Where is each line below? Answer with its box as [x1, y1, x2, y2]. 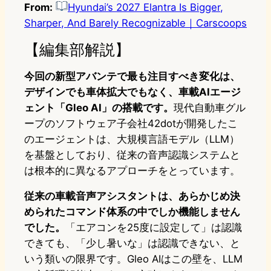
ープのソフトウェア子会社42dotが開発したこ [24, 117, 238, 130]
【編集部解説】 [24, 40, 130, 59]
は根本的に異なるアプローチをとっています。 [24, 165, 240, 177]
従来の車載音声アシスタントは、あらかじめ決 [24, 190, 240, 203]
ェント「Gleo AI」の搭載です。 [24, 102, 174, 114]
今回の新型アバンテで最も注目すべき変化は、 [24, 70, 240, 83]
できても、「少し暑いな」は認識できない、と [24, 237, 240, 250]
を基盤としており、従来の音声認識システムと [24, 149, 240, 162]
